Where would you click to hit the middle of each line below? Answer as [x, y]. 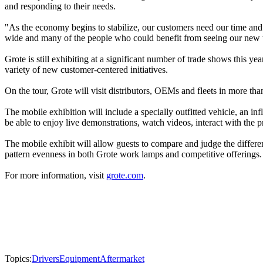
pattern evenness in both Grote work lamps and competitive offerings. [133, 154]
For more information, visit [55, 176]
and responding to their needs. [60, 6]
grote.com [125, 176]
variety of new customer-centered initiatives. [86, 70]
